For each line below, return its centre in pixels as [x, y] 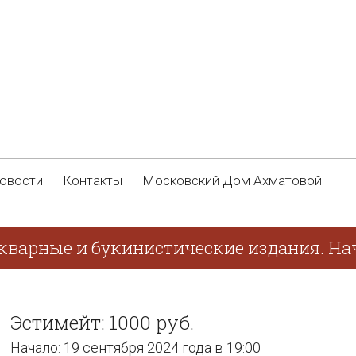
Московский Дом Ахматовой [232, 180]
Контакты [93, 180]
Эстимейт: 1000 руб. [102, 323]
